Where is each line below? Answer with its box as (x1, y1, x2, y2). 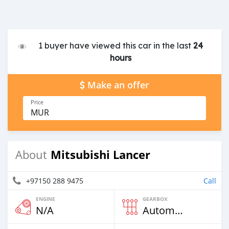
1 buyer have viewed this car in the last (38, 40, 194, 51)
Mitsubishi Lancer (51, 147, 150, 163)
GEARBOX (143, 195, 168, 202)
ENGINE (36, 195, 55, 202)
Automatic (175, 203, 183, 217)
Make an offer (87, 79, 149, 91)
